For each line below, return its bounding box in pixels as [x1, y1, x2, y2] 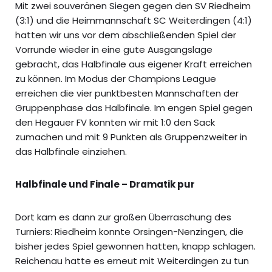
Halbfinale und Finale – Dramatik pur [15, 177, 195, 191]
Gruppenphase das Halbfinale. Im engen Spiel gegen [15, 101, 253, 114]
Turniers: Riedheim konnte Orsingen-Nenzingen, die [15, 225, 243, 238]
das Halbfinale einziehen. [15, 144, 127, 158]
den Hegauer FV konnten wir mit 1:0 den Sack [15, 115, 215, 129]
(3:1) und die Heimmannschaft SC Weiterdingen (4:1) [15, 13, 252, 27]
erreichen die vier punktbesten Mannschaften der [15, 86, 239, 100]
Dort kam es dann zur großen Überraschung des [15, 210, 231, 223]
